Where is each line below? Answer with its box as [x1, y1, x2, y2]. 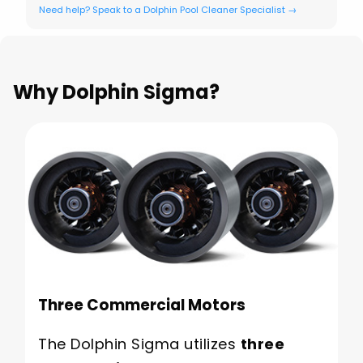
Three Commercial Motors [38, 294, 246, 317]
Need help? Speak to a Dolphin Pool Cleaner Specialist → [39, 2, 297, 16]
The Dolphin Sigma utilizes [38, 333, 241, 354]
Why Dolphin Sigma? [13, 78, 220, 105]
